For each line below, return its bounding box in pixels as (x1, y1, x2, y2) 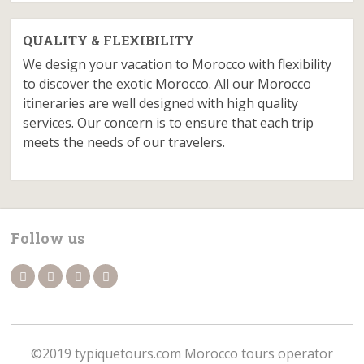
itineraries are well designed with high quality (23, 94, 299, 112)
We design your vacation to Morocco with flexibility (23, 55, 332, 73)
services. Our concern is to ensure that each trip (23, 114, 314, 132)
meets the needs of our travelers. (23, 133, 226, 151)
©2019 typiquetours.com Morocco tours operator (30, 344, 333, 362)
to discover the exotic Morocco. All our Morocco (23, 75, 312, 93)
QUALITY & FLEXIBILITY (23, 32, 195, 49)
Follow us (11, 228, 85, 248)
